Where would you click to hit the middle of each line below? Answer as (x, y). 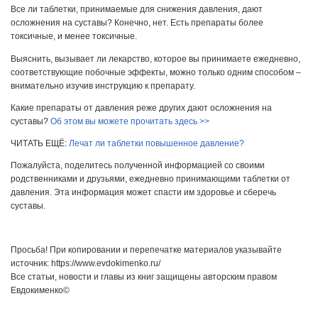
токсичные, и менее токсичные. (74, 37)
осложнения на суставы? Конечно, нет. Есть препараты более (137, 23)
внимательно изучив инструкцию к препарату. (103, 86)
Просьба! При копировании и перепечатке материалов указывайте (146, 250)
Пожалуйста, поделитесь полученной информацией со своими (138, 165)
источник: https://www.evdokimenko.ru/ (86, 264)
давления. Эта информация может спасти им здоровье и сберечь (143, 192)
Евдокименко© (40, 291)
